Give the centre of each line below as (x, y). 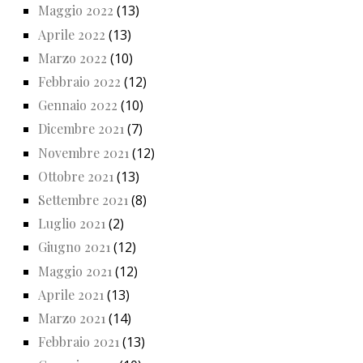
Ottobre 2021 (76, 176)
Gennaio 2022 (78, 105)
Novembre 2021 (83, 152)
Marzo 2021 (72, 318)
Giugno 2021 (74, 247)
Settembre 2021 (83, 199)
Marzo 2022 (73, 58)
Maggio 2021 (75, 271)
